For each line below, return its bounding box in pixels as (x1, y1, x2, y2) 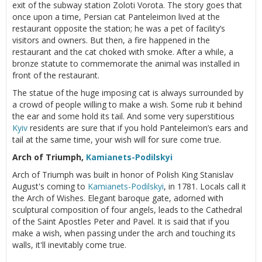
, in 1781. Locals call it (164, 180, 246, 192)
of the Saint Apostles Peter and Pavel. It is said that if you (12, 215, 229, 227)
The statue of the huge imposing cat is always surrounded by (12, 87, 243, 98)
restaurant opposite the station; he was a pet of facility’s (12, 22, 225, 34)
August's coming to (12, 180, 88, 192)
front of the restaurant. (12, 69, 99, 81)
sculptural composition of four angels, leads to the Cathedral (12, 204, 242, 215)
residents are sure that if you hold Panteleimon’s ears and (27, 122, 248, 133)
